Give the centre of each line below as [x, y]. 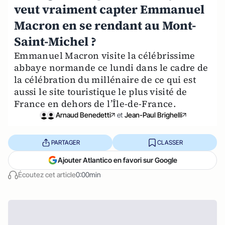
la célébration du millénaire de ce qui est [105, 80]
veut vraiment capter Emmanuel [109, 9]
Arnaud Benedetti [83, 115]
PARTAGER [65, 142]
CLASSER [170, 142]
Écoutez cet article [47, 175]
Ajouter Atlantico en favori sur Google [118, 160]
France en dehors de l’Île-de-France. [95, 104]
